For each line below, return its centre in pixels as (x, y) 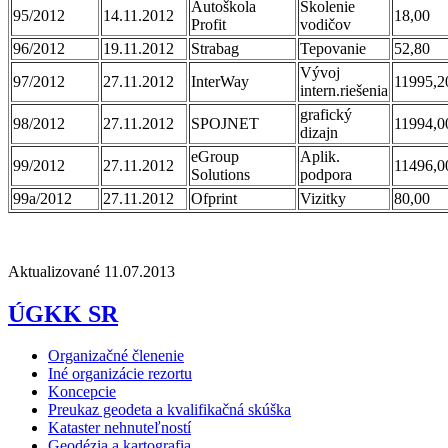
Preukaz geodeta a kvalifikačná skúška (169, 410)
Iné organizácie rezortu (120, 374)
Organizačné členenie (116, 356)
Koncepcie (82, 392)
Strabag (215, 48)
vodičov (325, 24)
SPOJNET (225, 123)
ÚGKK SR (63, 313)
